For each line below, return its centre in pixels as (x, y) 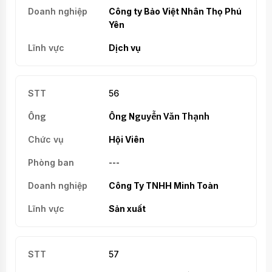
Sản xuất (127, 208)
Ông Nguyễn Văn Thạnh (159, 116)
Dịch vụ (124, 47)
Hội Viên (126, 139)
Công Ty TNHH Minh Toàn (163, 185)
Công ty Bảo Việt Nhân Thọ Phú (175, 11)
